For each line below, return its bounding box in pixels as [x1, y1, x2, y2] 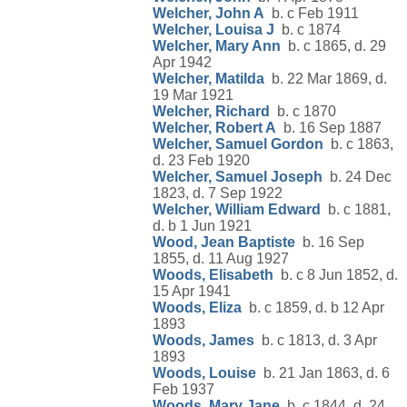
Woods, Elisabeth [153, 267, 273, 283]
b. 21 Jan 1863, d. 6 [256, 365, 390, 382]
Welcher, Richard [153, 104, 270, 120]
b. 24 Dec [323, 169, 392, 185]
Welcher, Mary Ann [153, 38, 281, 55]
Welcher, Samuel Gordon [153, 136, 323, 153]
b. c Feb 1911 [264, 5, 359, 22]
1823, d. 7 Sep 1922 [153, 185, 283, 202]
